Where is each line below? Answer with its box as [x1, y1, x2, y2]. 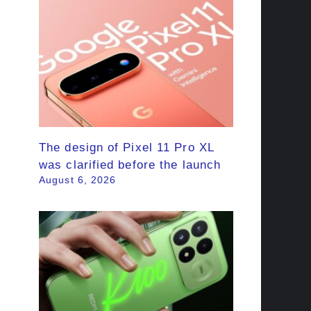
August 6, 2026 [39, 175, 117, 186]
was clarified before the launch [39, 158, 221, 172]
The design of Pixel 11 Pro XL [39, 141, 215, 155]
